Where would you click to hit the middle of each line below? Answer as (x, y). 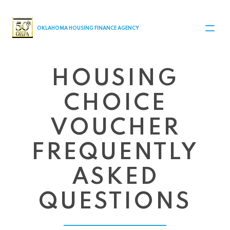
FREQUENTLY (115, 153)
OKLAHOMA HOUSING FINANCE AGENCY (88, 28)
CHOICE (115, 104)
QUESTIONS (115, 202)
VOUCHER (115, 128)
